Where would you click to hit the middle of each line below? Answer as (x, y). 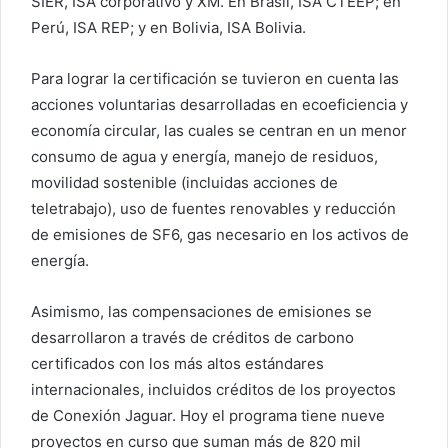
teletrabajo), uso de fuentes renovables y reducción (213, 209)
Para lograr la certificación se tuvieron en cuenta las (215, 79)
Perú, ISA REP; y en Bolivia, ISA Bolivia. (168, 28)
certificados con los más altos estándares (177, 364)
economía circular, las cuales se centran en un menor (219, 131)
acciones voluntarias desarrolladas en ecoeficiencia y (219, 105)
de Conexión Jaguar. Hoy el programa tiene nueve (208, 416)
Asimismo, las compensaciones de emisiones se (201, 312)
